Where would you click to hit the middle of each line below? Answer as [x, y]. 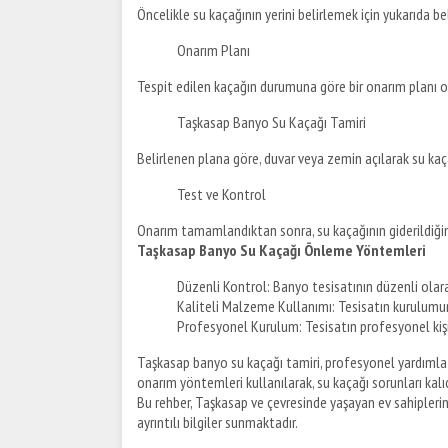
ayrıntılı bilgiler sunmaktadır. [217, 421]
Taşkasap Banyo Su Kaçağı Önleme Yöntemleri [281, 249]
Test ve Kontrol [221, 193]
